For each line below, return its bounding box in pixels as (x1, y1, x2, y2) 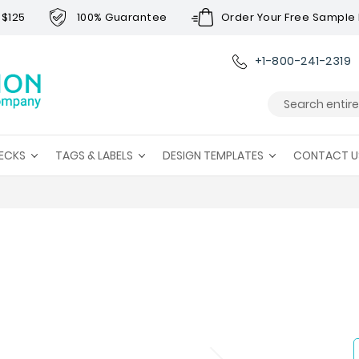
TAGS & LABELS (55, 147, 133, 163)
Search (266, 112, 306, 128)
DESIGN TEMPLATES (163, 147, 264, 163)
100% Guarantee (76, 10, 167, 25)
